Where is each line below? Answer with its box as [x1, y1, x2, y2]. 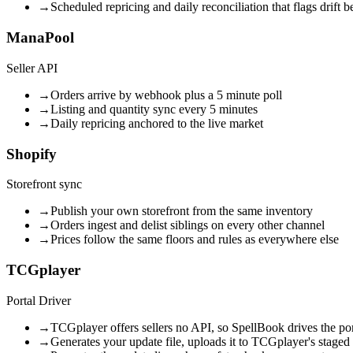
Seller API [6, 61, 58, 75]
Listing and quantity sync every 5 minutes [50, 102, 258, 116]
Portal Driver [6, 293, 71, 307]
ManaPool [6, 29, 74, 46]
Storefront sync [6, 177, 82, 191]
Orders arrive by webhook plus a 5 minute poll [50, 87, 282, 102]
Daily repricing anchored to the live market [50, 116, 263, 130]
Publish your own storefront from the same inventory [50, 204, 313, 218]
